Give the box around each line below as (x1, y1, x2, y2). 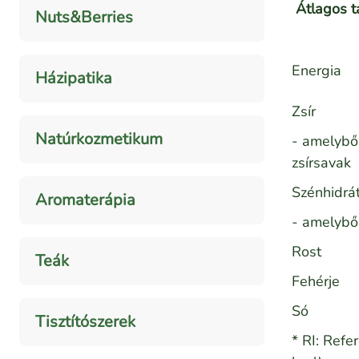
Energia (292, 61, 341, 81)
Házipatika (35, 67, 112, 90)
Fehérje (292, 272, 340, 292)
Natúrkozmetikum (35, 128, 163, 151)
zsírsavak (292, 153, 351, 173)
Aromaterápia (35, 189, 135, 212)
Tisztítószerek (35, 311, 135, 333)
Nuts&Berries (35, 6, 133, 29)
